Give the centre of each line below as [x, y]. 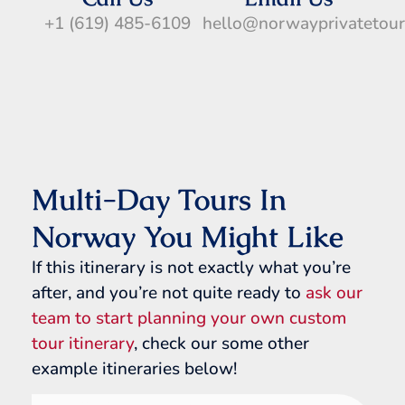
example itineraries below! [134, 368]
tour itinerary [83, 343]
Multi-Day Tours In [159, 199]
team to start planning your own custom [189, 318]
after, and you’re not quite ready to [169, 292]
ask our [334, 292]
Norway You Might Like [188, 236]
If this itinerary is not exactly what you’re [191, 267]
